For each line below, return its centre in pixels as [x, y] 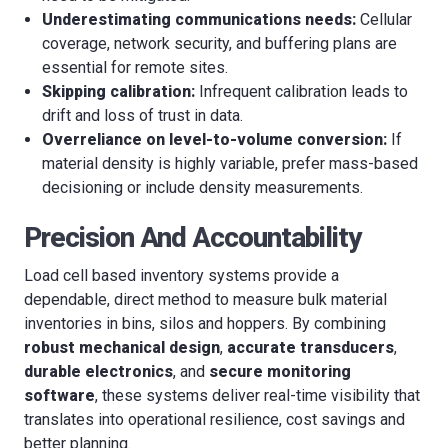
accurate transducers [310, 347]
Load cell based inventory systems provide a [181, 275]
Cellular [384, 19]
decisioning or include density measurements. [203, 187]
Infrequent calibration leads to [302, 91]
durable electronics [98, 371]
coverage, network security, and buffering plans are [220, 43]
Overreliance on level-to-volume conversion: [215, 139]
